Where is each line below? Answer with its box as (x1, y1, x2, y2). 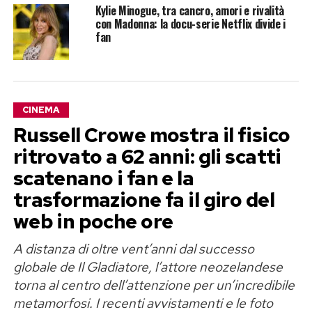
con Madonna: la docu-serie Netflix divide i (95, 15, 286, 32)
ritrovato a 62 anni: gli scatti (13, 143, 281, 170)
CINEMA (22, 103, 60, 116)
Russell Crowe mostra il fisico (13, 121, 290, 148)
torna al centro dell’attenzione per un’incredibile (13, 275, 295, 294)
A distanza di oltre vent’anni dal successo (13, 239, 254, 258)
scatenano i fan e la (13, 164, 194, 192)
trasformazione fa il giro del (13, 186, 274, 213)
